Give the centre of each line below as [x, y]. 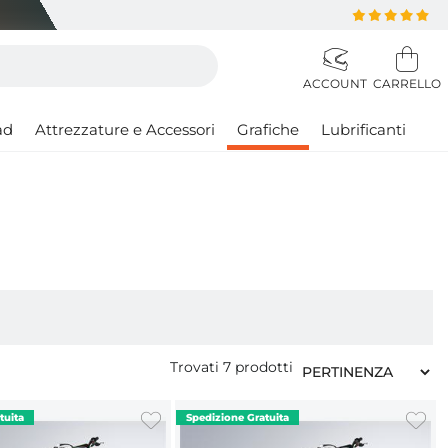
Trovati [196, 367]
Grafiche [268, 129]
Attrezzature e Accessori [125, 129]
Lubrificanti [363, 129]
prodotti [262, 367]
